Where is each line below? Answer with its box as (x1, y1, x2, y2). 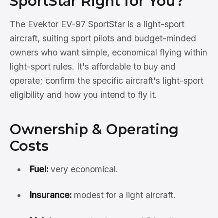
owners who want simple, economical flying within (10, 47, 207, 57)
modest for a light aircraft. (71, 190, 176, 200)
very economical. (48, 164, 118, 174)
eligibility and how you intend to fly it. (10, 90, 157, 100)
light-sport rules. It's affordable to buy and (10, 61, 176, 72)
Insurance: (29, 190, 72, 200)
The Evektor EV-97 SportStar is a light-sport (10, 19, 184, 29)
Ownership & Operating (10, 121, 179, 138)
